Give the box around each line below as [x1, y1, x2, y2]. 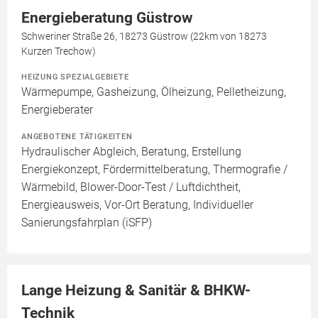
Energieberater [21, 103, 93, 116]
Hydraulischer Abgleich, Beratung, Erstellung [21, 145, 241, 158]
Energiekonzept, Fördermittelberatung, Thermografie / [21, 163, 287, 176]
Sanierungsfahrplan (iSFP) [21, 216, 152, 229]
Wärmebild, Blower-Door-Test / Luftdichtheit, [21, 180, 241, 194]
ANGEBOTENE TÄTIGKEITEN [21, 131, 133, 141]
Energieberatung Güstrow [21, 9, 192, 26]
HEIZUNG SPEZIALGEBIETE [21, 72, 129, 82]
